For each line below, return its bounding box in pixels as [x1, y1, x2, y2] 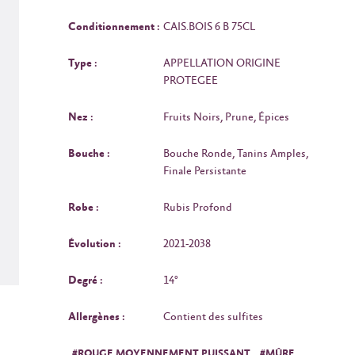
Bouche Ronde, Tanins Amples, [163, 147, 308, 160]
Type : [68, 56, 97, 70]
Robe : [68, 200, 99, 214]
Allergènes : [68, 310, 125, 323]
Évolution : [68, 237, 121, 250]
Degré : [68, 273, 103, 287]
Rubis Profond [163, 200, 232, 214]
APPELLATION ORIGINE [163, 56, 281, 70]
